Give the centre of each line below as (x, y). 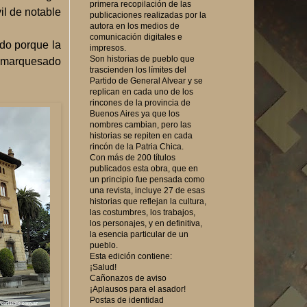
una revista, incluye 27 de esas (147, 190)
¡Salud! (103, 267)
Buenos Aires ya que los (135, 113)
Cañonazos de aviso (128, 278)
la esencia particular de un (139, 234)
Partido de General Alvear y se (146, 81)
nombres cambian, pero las (140, 124)
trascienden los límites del (138, 70)
